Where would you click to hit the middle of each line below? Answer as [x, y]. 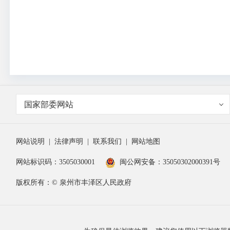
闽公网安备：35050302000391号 [170, 162]
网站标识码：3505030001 [55, 162]
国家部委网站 [49, 105]
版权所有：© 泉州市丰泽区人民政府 [74, 183]
